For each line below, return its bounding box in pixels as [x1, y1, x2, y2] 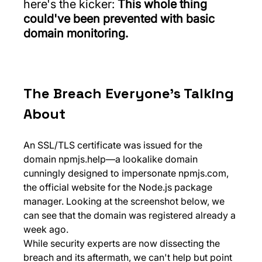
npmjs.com [178, 167, 227, 179]
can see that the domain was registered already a [23, 209, 239, 221]
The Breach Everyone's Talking [23, 84, 238, 102]
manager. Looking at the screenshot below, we [23, 195, 227, 207]
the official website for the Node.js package [23, 181, 215, 193]
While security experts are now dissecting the [23, 237, 223, 249]
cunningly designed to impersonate [23, 167, 179, 179]
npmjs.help [58, 153, 106, 165]
